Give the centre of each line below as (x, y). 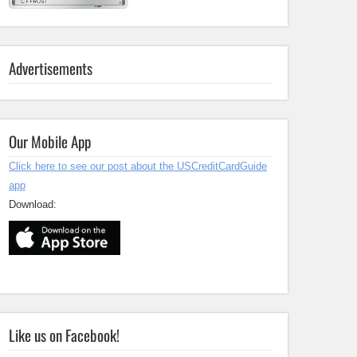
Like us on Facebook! (64, 335)
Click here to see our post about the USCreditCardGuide (138, 166)
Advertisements (51, 68)
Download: (33, 204)
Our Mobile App (50, 141)
